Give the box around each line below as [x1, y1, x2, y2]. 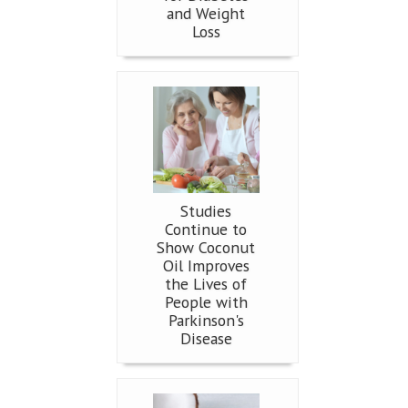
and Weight [167, 3, 245, 25]
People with [164, 291, 248, 313]
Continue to [165, 219, 247, 240]
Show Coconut [157, 237, 255, 259]
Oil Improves [162, 255, 250, 277]
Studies [180, 200, 231, 222]
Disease [179, 328, 232, 350]
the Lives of [165, 273, 247, 295]
